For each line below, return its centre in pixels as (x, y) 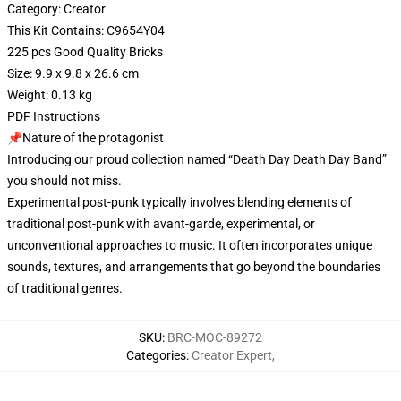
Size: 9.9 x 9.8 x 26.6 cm (73, 73)
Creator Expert (232, 355)
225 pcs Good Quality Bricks (85, 52)
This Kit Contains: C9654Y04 (86, 30)
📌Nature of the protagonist (85, 138)
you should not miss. (64, 181)
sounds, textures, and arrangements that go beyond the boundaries (194, 267)
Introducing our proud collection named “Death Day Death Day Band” (197, 159)
